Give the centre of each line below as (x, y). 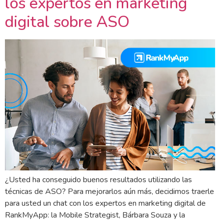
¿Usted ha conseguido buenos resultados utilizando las (98, 179)
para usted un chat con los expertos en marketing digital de (105, 203)
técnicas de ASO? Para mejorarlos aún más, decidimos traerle (110, 191)
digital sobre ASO (67, 22)
